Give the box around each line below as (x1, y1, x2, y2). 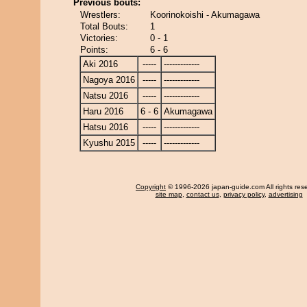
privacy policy (223, 191, 265, 198)
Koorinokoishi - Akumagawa (150, 10, 260, 20)
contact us (186, 191, 219, 198)
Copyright (136, 183, 166, 191)
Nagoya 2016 (83, 75, 135, 85)
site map (155, 191, 182, 198)
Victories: (80, 33, 118, 43)
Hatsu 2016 (83, 122, 128, 132)
